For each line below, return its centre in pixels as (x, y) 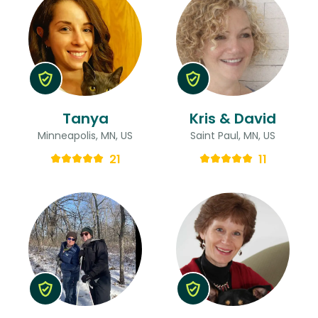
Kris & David (233, 118)
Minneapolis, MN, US (85, 135)
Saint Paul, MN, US (233, 135)
